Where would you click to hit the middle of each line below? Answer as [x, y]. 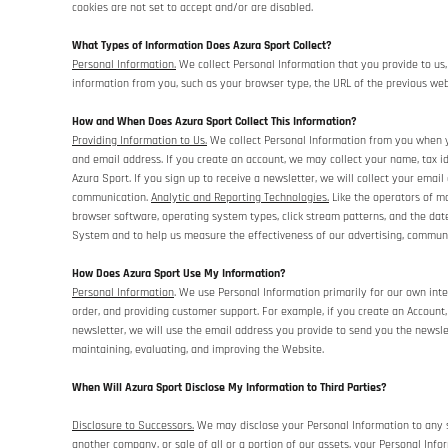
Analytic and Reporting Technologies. [240, 197]
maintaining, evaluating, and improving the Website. [198, 349]
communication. [111, 197]
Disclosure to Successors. [133, 425]
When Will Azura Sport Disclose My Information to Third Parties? [229, 387]
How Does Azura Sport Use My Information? [179, 273]
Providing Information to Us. [139, 140]
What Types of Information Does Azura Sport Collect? [202, 45]
